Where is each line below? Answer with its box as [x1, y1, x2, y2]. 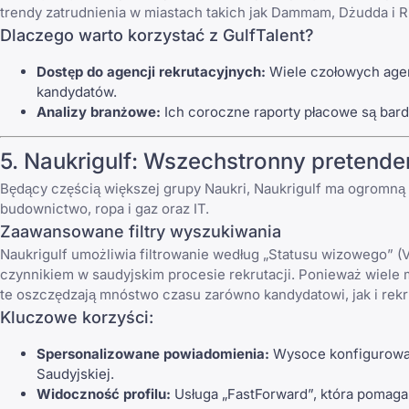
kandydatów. [37, 82, 117, 100]
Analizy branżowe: [37, 102, 161, 121]
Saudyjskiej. [37, 365, 114, 383]
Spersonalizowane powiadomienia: [37, 345, 269, 363]
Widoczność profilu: [37, 385, 171, 404]
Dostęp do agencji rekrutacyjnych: [37, 62, 266, 80]
